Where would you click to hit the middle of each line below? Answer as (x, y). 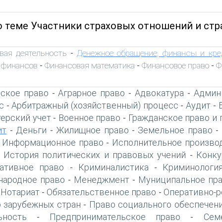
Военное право (89, 117)
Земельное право (175, 130)
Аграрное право (92, 93)
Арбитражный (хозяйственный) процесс (95, 105)
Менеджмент (102, 179)
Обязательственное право (102, 192)
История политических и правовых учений (95, 155)
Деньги (31, 130)
